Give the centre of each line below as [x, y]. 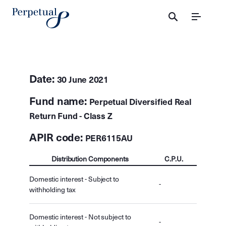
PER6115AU [109, 138]
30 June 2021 [82, 80]
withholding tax [52, 190]
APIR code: [57, 138]
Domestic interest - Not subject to [80, 217]
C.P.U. [174, 159]
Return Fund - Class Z [71, 116]
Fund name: [59, 101]
